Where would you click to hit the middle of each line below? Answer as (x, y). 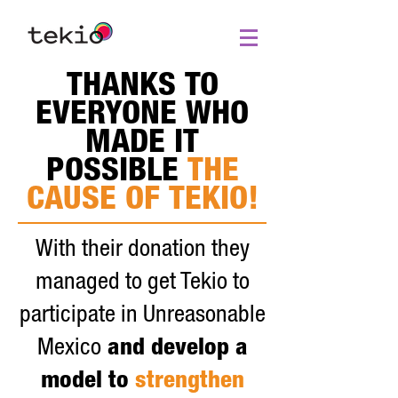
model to (84, 382)
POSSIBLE (112, 174)
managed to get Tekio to (142, 284)
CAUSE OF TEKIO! (142, 202)
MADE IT (142, 145)
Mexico (69, 350)
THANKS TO (142, 88)
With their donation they (142, 251)
